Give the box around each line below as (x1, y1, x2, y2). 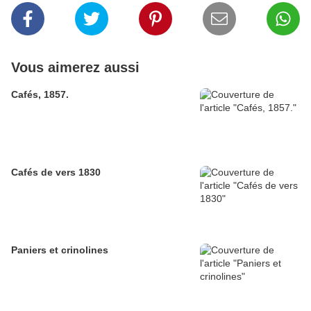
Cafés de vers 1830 (11, 167, 101, 178)
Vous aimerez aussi (11, 60, 140, 76)
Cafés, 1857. (11, 89, 69, 101)
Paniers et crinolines (11, 244, 108, 256)
